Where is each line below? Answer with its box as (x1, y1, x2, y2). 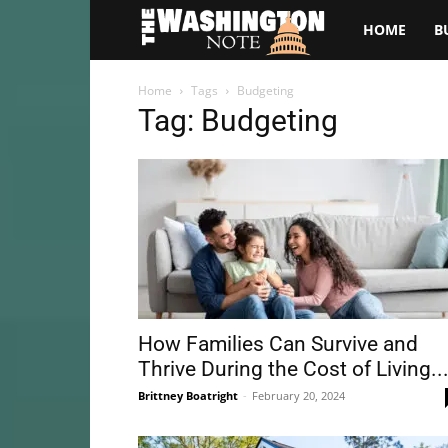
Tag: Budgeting (138, 103, 338, 138)
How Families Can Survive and (138, 332, 418, 356)
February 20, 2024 (252, 388, 345, 403)
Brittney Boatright (138, 388, 238, 403)
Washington (347, 79, 428, 98)
